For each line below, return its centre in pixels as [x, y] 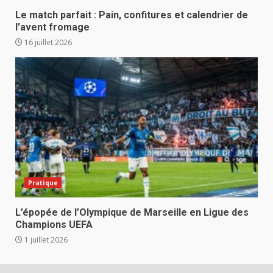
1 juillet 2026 [45, 239]
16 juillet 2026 [47, 42]
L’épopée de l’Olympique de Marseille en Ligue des [132, 212]
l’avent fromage [52, 27]
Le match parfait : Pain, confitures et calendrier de [132, 15]
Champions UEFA [54, 224]
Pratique [43, 183]
